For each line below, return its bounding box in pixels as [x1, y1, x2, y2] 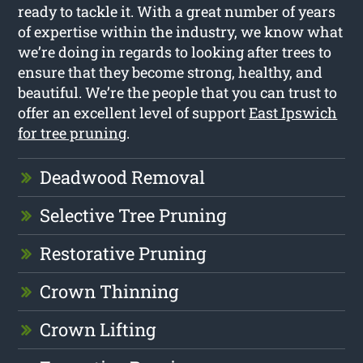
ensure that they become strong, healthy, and [18, 62, 323, 82]
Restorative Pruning [40, 241, 207, 265]
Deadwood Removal [40, 164, 206, 189]
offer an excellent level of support [18, 102, 250, 122]
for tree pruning [18, 122, 127, 143]
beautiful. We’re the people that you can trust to [18, 82, 338, 102]
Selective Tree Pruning [40, 203, 227, 227]
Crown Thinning [40, 279, 179, 303]
